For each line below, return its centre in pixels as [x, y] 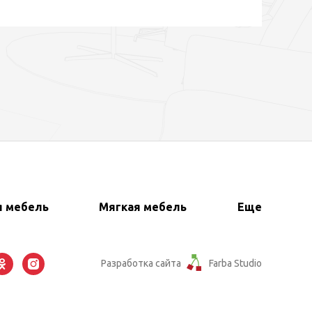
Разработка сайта [141, 263]
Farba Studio [235, 263]
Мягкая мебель [143, 206]
